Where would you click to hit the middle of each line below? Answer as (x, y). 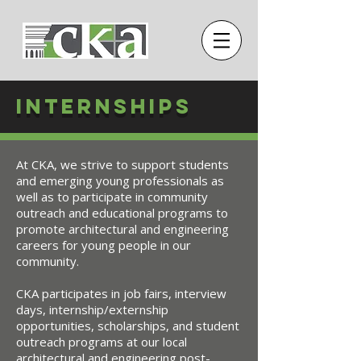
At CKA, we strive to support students (122, 164)
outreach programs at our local (102, 342)
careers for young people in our (104, 245)
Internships (104, 106)
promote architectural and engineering (122, 229)
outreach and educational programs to (122, 213)
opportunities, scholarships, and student (128, 326)
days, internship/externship (92, 309)
